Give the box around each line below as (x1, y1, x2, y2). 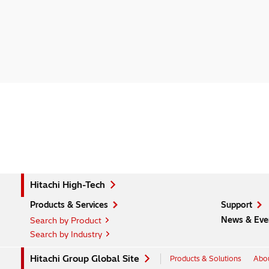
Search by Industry (29, 229, 102, 240)
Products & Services (29, 200, 108, 210)
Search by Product (29, 216, 101, 226)
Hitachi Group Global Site (29, 253, 139, 265)
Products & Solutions (169, 254, 241, 264)
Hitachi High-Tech (29, 180, 105, 191)
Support (220, 200, 252, 210)
